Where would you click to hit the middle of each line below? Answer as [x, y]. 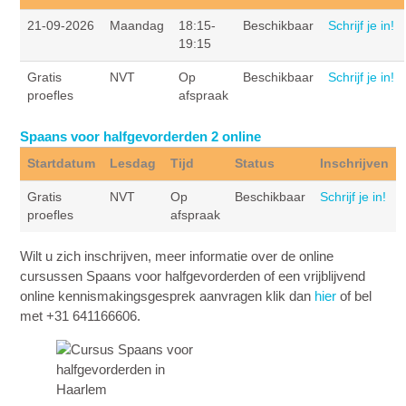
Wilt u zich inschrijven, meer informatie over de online [177, 256]
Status [255, 163]
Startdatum [62, 163]
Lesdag [133, 163]
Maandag [137, 25]
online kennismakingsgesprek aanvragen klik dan [168, 295]
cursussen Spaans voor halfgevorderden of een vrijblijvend [193, 275]
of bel [354, 295]
